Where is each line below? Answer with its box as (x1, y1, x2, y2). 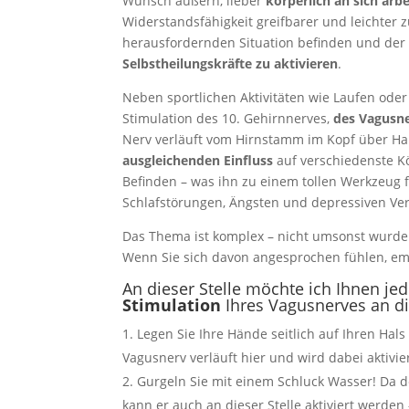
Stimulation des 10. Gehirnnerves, (122, 110, 334, 127)
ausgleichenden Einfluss (122, 152, 274, 169)
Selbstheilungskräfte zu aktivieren (122, 55, 339, 72)
